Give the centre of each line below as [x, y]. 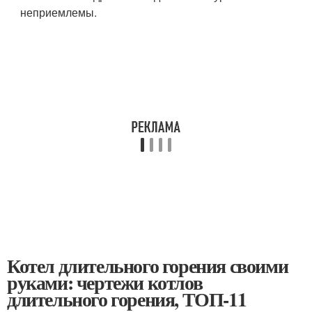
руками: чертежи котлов [105, 282]
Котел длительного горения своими [148, 266]
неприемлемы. [59, 12]
